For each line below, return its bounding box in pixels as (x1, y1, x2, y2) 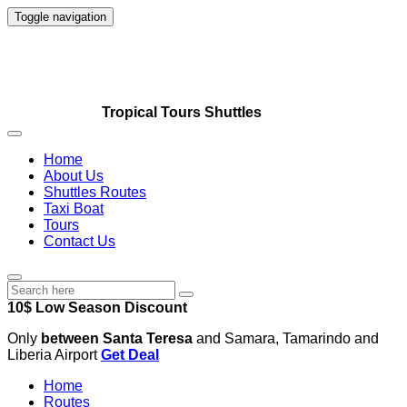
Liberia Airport (7, 347, 101, 362)
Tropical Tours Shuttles (102, 104, 262, 120)
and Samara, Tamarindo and (193, 331, 379, 346)
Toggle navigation (15, 10, 106, 24)
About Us (44, 168, 104, 184)
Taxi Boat (44, 201, 104, 216)
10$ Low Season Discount (7, 300, 187, 315)
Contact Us (44, 233, 115, 249)
